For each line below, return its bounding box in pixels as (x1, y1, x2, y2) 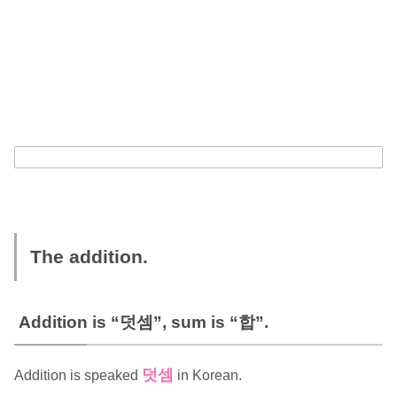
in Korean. (173, 368, 242, 384)
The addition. (29, 246, 148, 268)
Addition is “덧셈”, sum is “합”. (18, 313, 269, 332)
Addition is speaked (13, 368, 142, 384)
